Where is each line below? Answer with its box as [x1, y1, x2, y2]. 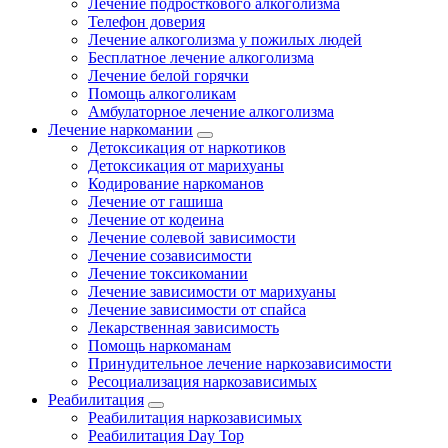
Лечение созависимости [88, 247, 252, 264]
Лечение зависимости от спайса [88, 301, 306, 318]
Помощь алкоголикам [88, 85, 236, 102]
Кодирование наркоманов [88, 175, 264, 192]
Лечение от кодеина [88, 211, 224, 228]
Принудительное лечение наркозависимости [88, 355, 392, 372]
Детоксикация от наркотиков [88, 139, 286, 156]
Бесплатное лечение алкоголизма [88, 49, 314, 66]
